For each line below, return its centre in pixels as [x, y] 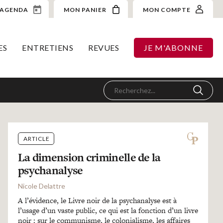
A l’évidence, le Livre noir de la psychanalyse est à [97, 200]
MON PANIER [85, 10]
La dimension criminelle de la [89, 157]
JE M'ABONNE [173, 48]
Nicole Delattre [41, 186]
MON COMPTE [167, 10]
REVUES [104, 48]
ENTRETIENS [48, 48]
